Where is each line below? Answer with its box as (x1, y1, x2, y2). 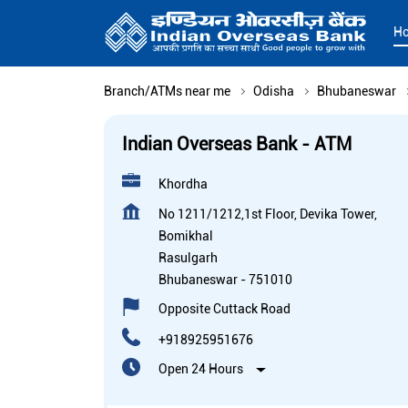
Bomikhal (158, 229, 213, 244)
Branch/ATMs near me (104, 84, 230, 99)
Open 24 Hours (158, 362, 243, 377)
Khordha (158, 177, 208, 192)
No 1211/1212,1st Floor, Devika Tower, (158, 207, 377, 222)
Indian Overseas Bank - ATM (122, 133, 352, 156)
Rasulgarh (158, 250, 218, 266)
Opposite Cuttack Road (158, 301, 291, 317)
